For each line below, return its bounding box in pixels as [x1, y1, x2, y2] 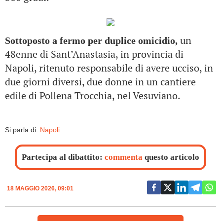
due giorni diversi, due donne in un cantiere [5, 75, 196, 88]
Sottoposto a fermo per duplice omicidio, [5, 35, 178, 46]
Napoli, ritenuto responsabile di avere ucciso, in [5, 61, 213, 74]
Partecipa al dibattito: [22, 152, 105, 162]
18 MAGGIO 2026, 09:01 [7, 185, 74, 192]
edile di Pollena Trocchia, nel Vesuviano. [5, 89, 181, 102]
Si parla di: [5, 126, 40, 134]
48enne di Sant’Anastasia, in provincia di [5, 47, 184, 61]
